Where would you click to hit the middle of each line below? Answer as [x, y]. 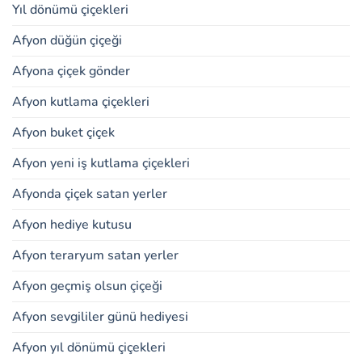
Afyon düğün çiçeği [67, 41]
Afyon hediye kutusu [72, 225]
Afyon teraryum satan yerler [95, 256]
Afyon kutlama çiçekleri [81, 102]
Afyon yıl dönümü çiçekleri [89, 348]
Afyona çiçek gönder [71, 72]
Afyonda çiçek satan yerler [90, 194]
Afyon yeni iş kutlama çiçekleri [101, 164]
